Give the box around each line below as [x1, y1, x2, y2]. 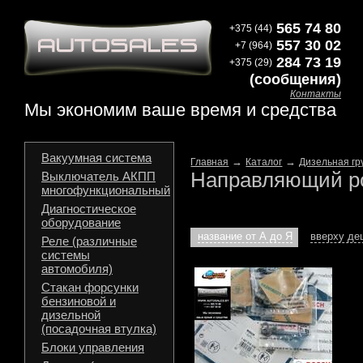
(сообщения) [250, 71, 341, 88]
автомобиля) [41, 262, 113, 275]
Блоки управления [41, 340, 144, 354]
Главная [190, 156, 229, 168]
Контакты [290, 88, 341, 100]
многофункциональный [41, 183, 170, 197]
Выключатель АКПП [41, 169, 156, 183]
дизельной [41, 308, 100, 322]
